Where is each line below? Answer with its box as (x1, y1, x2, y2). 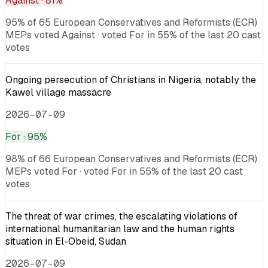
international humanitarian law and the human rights (5, 222, 234, 235)
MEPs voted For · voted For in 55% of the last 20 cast (5, 165, 243, 178)
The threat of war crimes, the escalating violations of (5, 209, 237, 223)
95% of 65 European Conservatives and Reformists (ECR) (5, 16, 257, 29)
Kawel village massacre (5, 86, 111, 99)
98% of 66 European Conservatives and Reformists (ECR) (5, 152, 257, 165)
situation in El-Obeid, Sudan (5, 234, 126, 248)
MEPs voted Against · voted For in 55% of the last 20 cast (5, 28, 261, 41)
